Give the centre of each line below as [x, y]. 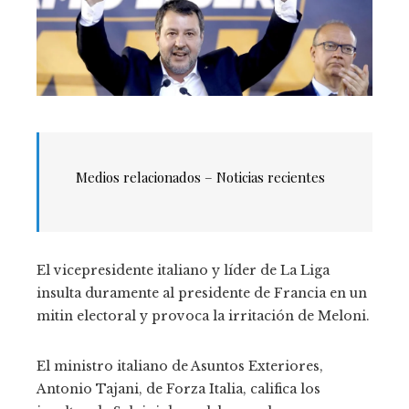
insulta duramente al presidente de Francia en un [202, 293]
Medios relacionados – [146, 177]
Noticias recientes [271, 177]
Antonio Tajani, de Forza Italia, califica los [178, 388]
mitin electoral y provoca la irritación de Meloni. [203, 315]
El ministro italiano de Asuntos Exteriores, [180, 366]
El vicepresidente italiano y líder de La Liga [183, 270]
